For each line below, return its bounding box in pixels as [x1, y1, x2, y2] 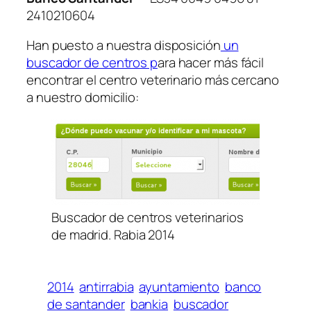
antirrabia [79, 277, 134, 296]
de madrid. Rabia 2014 [51, 225, 175, 244]
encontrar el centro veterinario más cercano [26, 71, 279, 90]
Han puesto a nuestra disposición [26, 36, 221, 55]
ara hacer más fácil [157, 53, 264, 72]
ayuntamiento [139, 277, 220, 296]
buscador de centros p [26, 53, 158, 72]
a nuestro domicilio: [26, 88, 139, 107]
